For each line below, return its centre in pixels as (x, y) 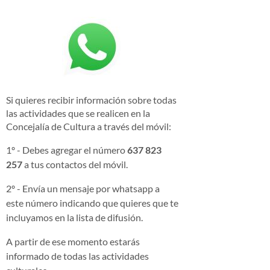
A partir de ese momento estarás (73, 241)
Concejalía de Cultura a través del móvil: (89, 126)
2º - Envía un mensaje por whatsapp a (83, 188)
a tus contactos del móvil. (75, 164)
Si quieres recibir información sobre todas (91, 99)
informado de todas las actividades (77, 256)
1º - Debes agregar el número (67, 149)
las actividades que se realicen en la (78, 113)
